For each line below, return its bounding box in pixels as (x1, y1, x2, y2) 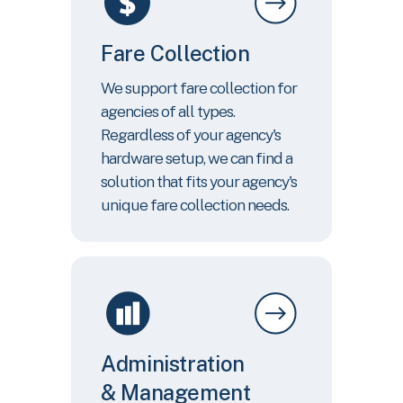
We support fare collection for (101, 77, 297, 97)
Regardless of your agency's (101, 124, 281, 144)
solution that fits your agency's (101, 171, 297, 191)
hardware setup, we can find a (101, 148, 292, 167)
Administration (101, 350, 245, 376)
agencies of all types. (101, 101, 235, 121)
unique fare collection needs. (101, 194, 289, 214)
